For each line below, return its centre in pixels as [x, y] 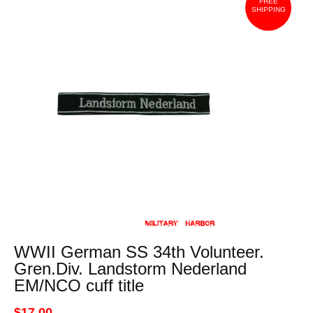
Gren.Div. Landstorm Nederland [130, 269]
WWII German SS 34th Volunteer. [139, 252]
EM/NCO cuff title [79, 285]
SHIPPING [268, 9]
